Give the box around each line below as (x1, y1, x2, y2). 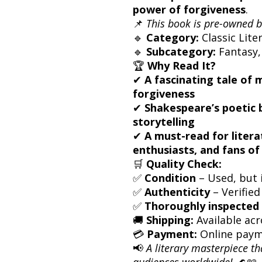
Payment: (147, 226, 197, 241)
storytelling (133, 114, 195, 129)
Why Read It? (147, 58, 216, 73)
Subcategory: (146, 44, 216, 58)
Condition (144, 170, 196, 185)
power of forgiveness (133, 2, 246, 16)
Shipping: (146, 212, 194, 227)
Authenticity (144, 184, 210, 199)
